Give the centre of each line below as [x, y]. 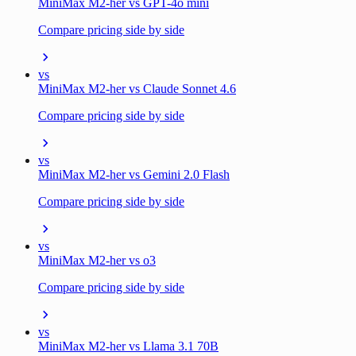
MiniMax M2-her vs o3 [97, 261]
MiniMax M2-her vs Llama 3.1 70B [128, 346]
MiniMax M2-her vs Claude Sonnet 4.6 [137, 89]
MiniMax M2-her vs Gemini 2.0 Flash [134, 175]
